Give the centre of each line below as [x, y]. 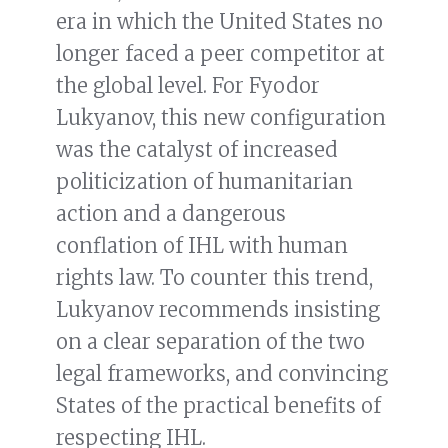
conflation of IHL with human [202, 246]
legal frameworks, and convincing [222, 374]
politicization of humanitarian [204, 182]
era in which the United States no [219, 22]
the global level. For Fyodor [188, 86]
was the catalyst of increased [197, 150]
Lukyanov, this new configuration [221, 118]
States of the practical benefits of [218, 406]
